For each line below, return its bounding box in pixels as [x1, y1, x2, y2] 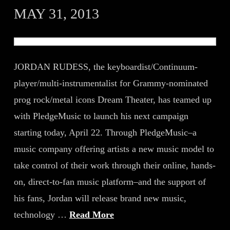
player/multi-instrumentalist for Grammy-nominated [13, 78, 208, 88]
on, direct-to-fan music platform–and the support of [13, 177, 206, 187]
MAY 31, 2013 [13, 6, 99, 22]
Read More [69, 209, 114, 220]
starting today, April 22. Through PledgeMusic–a [13, 127, 197, 138]
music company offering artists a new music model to [13, 144, 214, 154]
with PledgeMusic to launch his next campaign [13, 111, 188, 121]
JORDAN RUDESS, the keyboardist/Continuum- [13, 62, 198, 72]
